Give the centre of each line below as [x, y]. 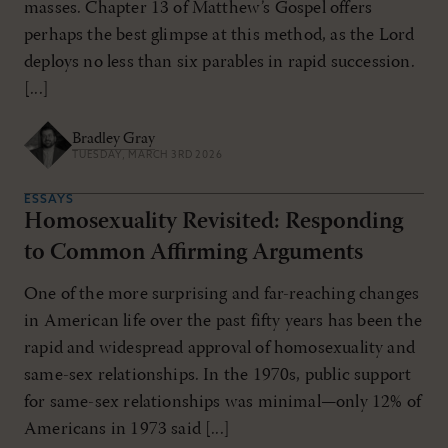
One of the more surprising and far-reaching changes [222, 295]
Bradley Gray [113, 138]
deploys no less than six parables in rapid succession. [219, 63]
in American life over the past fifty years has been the [223, 322]
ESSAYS [49, 200]
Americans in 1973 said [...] [127, 430]
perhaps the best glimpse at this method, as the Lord [219, 36]
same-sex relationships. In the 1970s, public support [218, 376]
